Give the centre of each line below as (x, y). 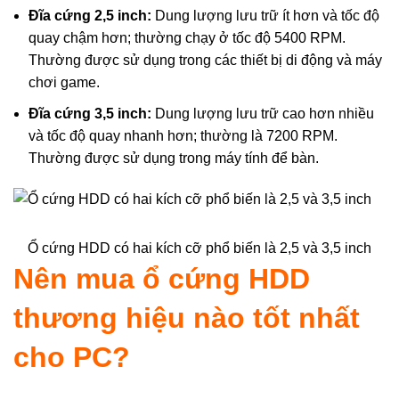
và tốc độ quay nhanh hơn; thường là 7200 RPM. (183, 135)
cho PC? (72, 357)
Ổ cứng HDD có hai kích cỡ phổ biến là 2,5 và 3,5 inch (199, 248)
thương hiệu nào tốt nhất (187, 318)
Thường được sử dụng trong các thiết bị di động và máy (205, 60)
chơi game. (64, 82)
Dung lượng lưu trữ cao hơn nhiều (263, 113)
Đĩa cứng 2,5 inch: (90, 15)
